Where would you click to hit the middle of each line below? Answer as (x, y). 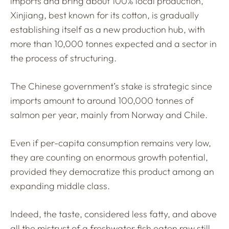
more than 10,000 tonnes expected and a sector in (113, 43)
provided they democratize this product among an (112, 171)
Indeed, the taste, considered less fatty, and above (113, 214)
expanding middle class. (60, 186)
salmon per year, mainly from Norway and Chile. (109, 114)
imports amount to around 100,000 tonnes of (102, 100)
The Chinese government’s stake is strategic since (111, 86)
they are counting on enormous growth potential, (109, 157)
